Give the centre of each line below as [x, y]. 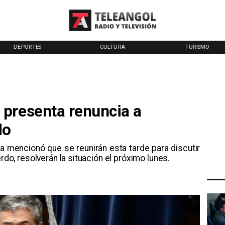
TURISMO [197, 47]
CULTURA [112, 47]
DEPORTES [27, 47]
